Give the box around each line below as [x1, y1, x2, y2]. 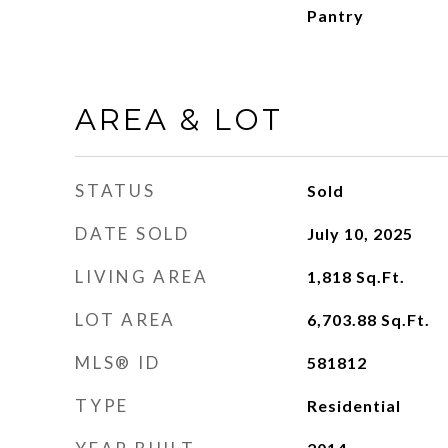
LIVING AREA [75, 266, 209, 287]
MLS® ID [75, 352, 161, 373]
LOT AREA [75, 309, 176, 330]
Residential [306, 396, 401, 415]
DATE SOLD [75, 223, 190, 244]
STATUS [75, 180, 156, 201]
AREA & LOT [75, 102, 283, 137]
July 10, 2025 [306, 224, 413, 243]
